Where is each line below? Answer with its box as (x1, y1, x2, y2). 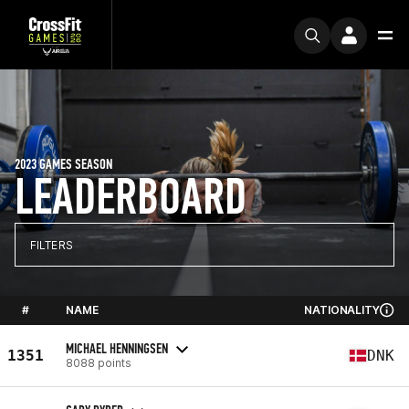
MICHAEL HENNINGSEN (66, 339, 168, 357)
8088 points (66, 355, 131, 370)
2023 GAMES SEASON (15, 155, 112, 173)
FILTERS (30, 237, 73, 252)
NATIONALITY (304, 303, 380, 317)
